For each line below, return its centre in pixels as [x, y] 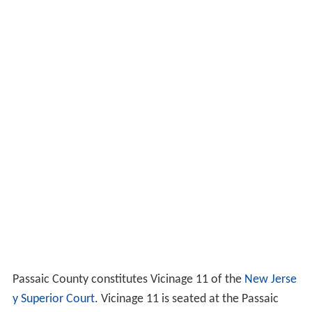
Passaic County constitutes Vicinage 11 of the [128, 280]
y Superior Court [53, 299]
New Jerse [270, 280]
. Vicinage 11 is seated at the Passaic [186, 299]
